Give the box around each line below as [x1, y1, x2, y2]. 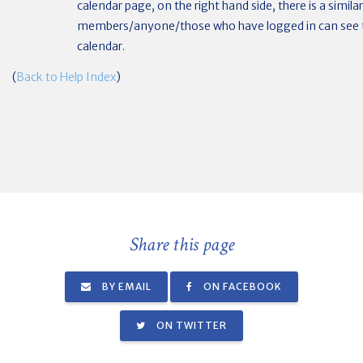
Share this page [129, 232, 234, 257]
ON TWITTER [154, 319, 227, 331]
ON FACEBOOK [201, 280, 282, 293]
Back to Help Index [16, 69, 116, 84]
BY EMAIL [100, 280, 152, 293]
